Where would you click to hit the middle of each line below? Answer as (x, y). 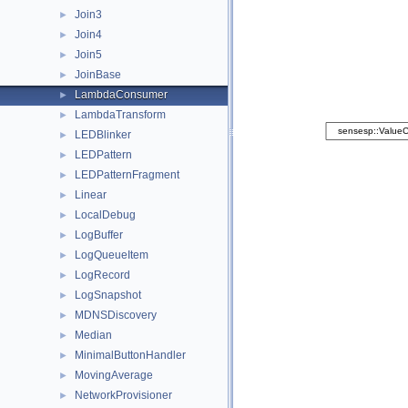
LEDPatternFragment (127, 175)
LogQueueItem (112, 255)
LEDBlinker (103, 135)
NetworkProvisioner (123, 395)
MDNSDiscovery (116, 315)
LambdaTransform (120, 115)
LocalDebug (105, 215)
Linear (91, 195)
